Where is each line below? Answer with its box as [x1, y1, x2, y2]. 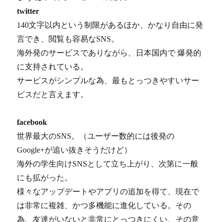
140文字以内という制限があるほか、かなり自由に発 [17, 21, 204, 30]
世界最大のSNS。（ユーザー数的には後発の [17, 132, 175, 141]
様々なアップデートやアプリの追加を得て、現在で [17, 187, 200, 196]
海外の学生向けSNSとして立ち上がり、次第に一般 [17, 160, 199, 168]
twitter [17, 7, 40, 16]
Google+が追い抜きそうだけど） [17, 146, 132, 155]
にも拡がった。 [17, 173, 73, 182]
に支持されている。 [17, 62, 89, 71]
